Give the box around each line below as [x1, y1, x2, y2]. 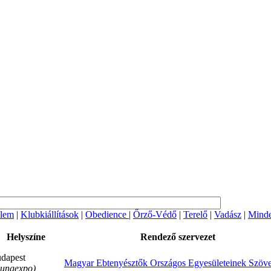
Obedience [85, 209, 129, 220]
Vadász [214, 209, 241, 220]
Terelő [183, 209, 207, 220]
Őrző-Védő [133, 209, 177, 220]
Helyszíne [6, 231, 45, 242]
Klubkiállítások [21, 209, 79, 220]
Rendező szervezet [140, 231, 215, 242]
